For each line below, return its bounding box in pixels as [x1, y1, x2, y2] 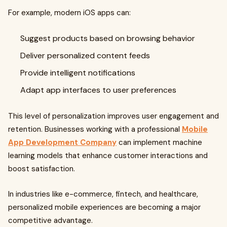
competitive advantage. [8, 215, 93, 225]
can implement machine [117, 137, 202, 147]
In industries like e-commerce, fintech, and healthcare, [8, 189, 198, 199]
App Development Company [8, 137, 117, 147]
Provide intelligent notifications [20, 67, 135, 78]
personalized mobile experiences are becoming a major [8, 202, 201, 212]
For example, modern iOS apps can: [8, 8, 131, 18]
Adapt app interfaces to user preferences [20, 85, 176, 95]
